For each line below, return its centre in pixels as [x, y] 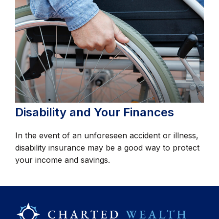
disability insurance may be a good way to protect [108, 147]
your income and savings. [63, 160]
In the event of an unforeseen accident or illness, [107, 135]
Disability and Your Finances [95, 112]
